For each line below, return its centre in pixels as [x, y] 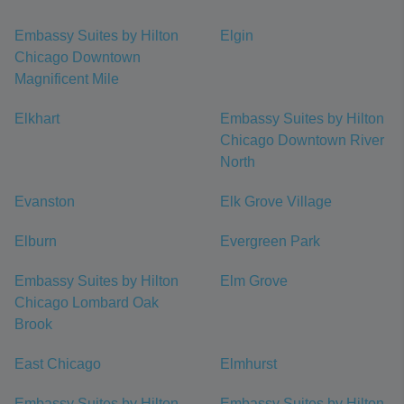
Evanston [45, 202]
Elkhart [37, 119]
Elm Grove [254, 281]
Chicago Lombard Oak [87, 303]
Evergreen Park [270, 241]
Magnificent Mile [67, 79]
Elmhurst [248, 364]
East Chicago [58, 364]
